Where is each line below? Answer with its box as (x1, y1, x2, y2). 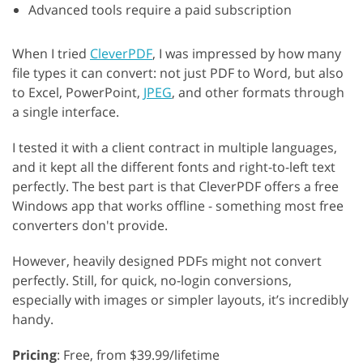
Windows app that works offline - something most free (12, 197, 344, 216)
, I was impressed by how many (152, 45, 341, 63)
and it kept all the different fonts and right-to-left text (12, 158, 335, 177)
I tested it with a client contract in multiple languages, (12, 139, 337, 157)
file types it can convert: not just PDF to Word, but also (12, 64, 344, 83)
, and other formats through (172, 83, 344, 102)
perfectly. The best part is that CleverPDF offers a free (12, 177, 339, 196)
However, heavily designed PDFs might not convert (12, 252, 322, 271)
